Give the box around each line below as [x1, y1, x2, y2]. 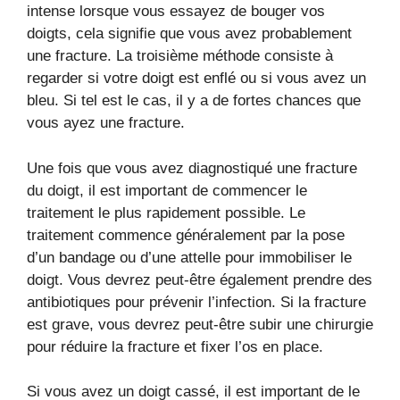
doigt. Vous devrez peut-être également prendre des [27, 271, 372, 288]
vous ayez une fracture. [27, 114, 185, 132]
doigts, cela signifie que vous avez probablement [27, 25, 352, 43]
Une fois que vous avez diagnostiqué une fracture [27, 159, 357, 177]
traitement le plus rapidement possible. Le [27, 204, 305, 221]
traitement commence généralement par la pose [27, 226, 345, 244]
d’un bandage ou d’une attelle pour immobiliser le [27, 248, 352, 266]
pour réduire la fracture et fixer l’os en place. [27, 337, 323, 355]
